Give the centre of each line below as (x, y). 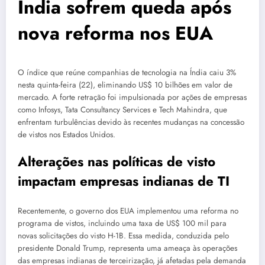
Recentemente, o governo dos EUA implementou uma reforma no (128, 211)
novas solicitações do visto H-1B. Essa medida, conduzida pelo (123, 235)
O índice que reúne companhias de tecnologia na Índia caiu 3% (127, 72)
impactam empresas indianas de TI (124, 181)
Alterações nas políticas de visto (117, 162)
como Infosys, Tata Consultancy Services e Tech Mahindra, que (122, 109)
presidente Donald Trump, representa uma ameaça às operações (127, 248)
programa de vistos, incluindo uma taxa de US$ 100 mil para (122, 223)
